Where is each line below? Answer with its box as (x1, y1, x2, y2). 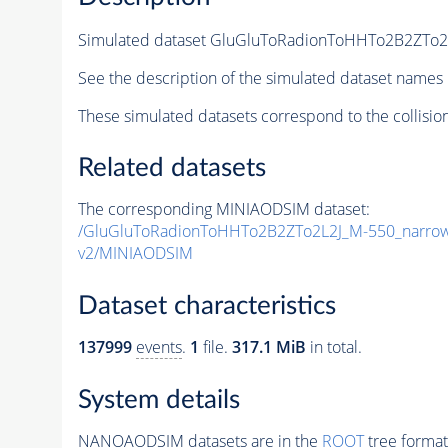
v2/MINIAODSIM (77, 242, 193, 265)
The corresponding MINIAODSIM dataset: (77, 198, 370, 221)
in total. (305, 336, 362, 358)
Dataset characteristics (77, 293, 336, 319)
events (135, 336, 182, 358)
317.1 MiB (231, 336, 306, 358)
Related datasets (77, 155, 266, 182)
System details (77, 386, 240, 413)
